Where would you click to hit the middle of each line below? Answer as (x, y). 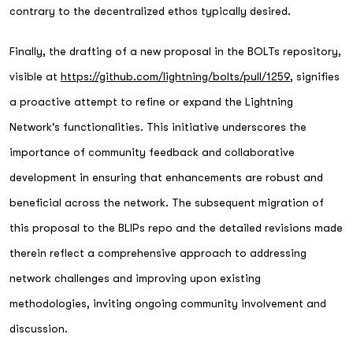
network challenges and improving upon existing (135, 278)
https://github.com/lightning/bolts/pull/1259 (175, 76)
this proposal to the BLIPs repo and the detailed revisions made (176, 227)
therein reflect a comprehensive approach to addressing (158, 253)
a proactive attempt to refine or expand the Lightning (151, 101)
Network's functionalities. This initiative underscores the (158, 126)
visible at (35, 76)
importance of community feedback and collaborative (152, 152)
